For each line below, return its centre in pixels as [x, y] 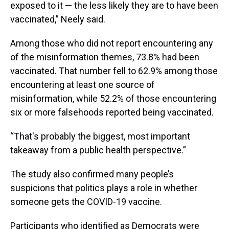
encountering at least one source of [83, 84]
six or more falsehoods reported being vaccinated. [112, 112]
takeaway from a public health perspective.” [98, 150]
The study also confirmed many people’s [92, 174]
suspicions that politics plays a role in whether [104, 188]
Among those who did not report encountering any [112, 43]
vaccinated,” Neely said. [58, 19]
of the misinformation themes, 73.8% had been [105, 57]
